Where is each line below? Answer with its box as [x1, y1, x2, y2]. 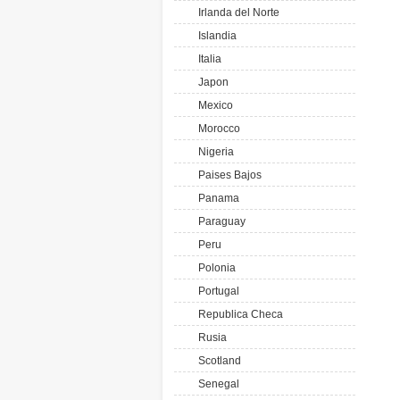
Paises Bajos [193, 169, 262, 181]
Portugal [193, 285, 239, 297]
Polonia [193, 262, 236, 274]
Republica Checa [193, 308, 283, 321]
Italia [193, 53, 221, 65]
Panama [193, 192, 239, 204]
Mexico [193, 99, 233, 112]
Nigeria [193, 146, 234, 158]
